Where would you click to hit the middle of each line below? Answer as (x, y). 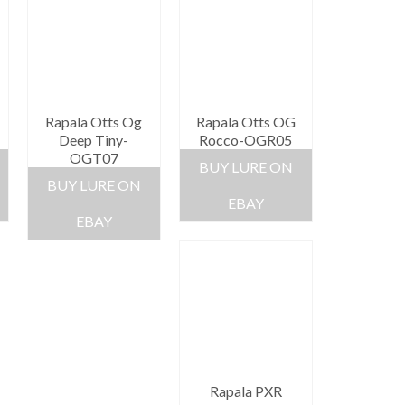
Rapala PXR (245, 391)
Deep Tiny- (94, 140)
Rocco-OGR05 (246, 140)
